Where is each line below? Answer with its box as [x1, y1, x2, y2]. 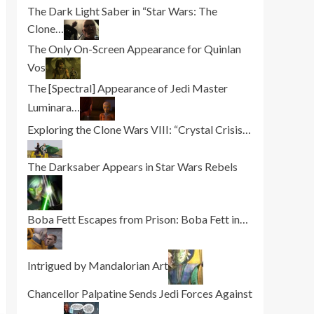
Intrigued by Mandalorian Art [27, 258, 168, 272]
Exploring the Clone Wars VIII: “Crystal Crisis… [27, 123, 251, 137]
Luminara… [27, 100, 80, 114]
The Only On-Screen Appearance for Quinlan [27, 42, 241, 56]
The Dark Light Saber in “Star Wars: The [27, 4, 217, 18]
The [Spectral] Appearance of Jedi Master [27, 81, 228, 95]
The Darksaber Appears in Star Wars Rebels [27, 159, 238, 173]
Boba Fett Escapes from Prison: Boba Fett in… [27, 212, 248, 226]
